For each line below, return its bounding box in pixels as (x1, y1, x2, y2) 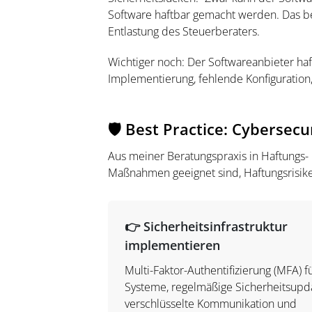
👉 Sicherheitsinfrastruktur (124, 218, 288, 235)
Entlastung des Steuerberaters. (107, 24, 265, 39)
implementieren (124, 237, 220, 253)
